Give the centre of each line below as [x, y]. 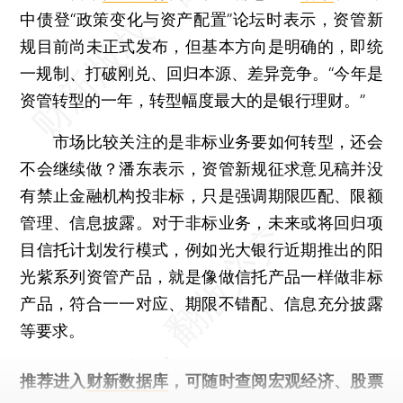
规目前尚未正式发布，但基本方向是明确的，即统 [201, 46]
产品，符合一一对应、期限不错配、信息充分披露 [201, 303]
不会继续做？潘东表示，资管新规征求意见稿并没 [201, 168]
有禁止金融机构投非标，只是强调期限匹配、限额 [201, 195]
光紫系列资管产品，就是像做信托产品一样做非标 [201, 276]
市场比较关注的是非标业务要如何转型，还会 [201, 141]
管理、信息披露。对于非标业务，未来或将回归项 [201, 222]
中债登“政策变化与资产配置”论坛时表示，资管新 [201, 19]
